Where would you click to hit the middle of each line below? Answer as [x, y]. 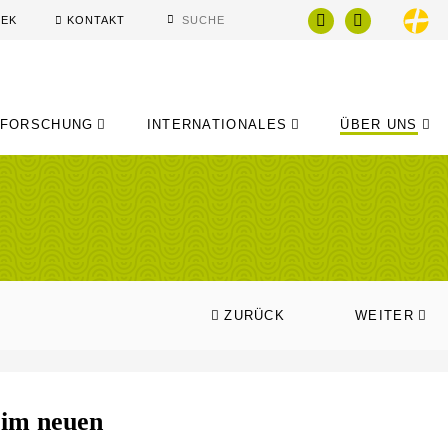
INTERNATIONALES [217, 125]
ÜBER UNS [379, 125]
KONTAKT [96, 20]
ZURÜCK [255, 315]
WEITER [384, 315]
